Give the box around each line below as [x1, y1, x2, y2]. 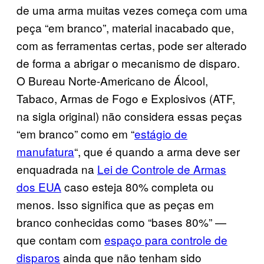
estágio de [134, 125, 187, 141]
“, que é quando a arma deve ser [74, 143, 240, 159]
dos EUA [16, 178, 61, 194]
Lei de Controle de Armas [97, 160, 226, 177]
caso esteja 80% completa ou [61, 178, 214, 194]
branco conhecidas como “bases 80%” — [16, 213, 226, 230]
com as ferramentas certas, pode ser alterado [16, 37, 247, 53]
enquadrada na [16, 160, 97, 177]
